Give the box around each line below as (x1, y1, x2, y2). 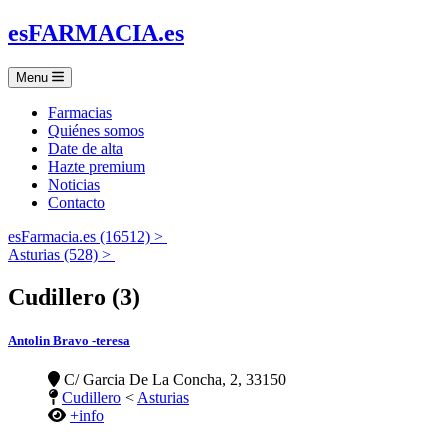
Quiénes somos (48, 121, 144, 139)
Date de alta (48, 139, 123, 157)
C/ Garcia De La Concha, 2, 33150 (60, 371, 286, 389)
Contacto (48, 193, 105, 211)
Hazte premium (48, 157, 145, 175)
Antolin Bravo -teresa (8, 332, 130, 348)
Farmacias (48, 103, 112, 121)
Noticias (48, 175, 100, 193)
